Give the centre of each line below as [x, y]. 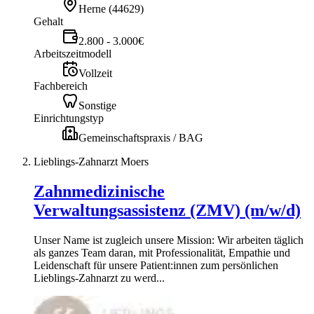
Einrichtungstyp [69, 118]
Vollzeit [95, 73]
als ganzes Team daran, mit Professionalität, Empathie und [162, 252]
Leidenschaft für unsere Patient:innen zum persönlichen [156, 265]
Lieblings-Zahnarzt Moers [91, 161]
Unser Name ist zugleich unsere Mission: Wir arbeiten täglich [169, 240]
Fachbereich [61, 86]
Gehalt [48, 21]
